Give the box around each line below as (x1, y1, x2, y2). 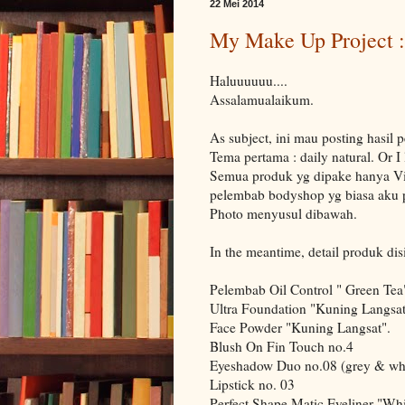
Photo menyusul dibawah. (210, 203, 357, 222)
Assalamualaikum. (210, 89, 314, 108)
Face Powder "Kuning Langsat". (210, 317, 391, 336)
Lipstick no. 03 (210, 374, 295, 393)
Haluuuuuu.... (210, 71, 287, 89)
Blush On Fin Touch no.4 (210, 336, 353, 355)
